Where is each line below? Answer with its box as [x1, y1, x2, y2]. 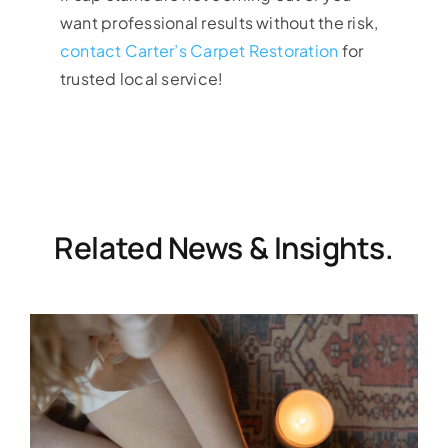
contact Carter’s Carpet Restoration [59, 40, 339, 62]
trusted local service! [59, 68, 224, 90]
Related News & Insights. [54, 227, 394, 269]
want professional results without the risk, [59, 12, 379, 34]
